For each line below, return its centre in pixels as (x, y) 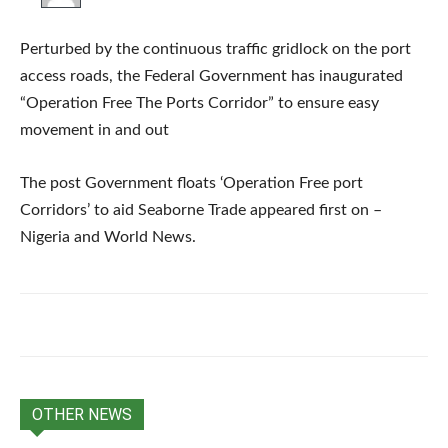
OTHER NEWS (82, 414)
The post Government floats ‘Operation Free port (191, 182)
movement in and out (94, 129)
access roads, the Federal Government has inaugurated (211, 75)
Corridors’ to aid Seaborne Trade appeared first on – (201, 209)
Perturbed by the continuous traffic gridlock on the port (215, 48)
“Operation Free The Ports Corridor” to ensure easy (199, 102)
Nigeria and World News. (108, 236)
